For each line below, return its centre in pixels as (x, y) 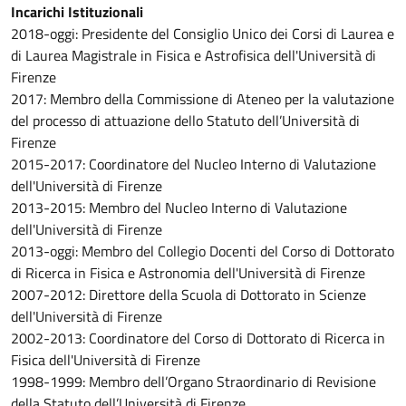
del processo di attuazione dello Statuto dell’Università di (185, 121)
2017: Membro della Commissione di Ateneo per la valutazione (203, 99)
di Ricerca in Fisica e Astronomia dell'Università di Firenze (188, 273)
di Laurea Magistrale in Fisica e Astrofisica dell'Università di (193, 55)
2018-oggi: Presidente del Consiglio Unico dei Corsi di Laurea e (203, 34)
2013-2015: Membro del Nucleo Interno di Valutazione (179, 208)
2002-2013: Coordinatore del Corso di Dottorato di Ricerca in (198, 338)
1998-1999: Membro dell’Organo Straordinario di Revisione (193, 382)
